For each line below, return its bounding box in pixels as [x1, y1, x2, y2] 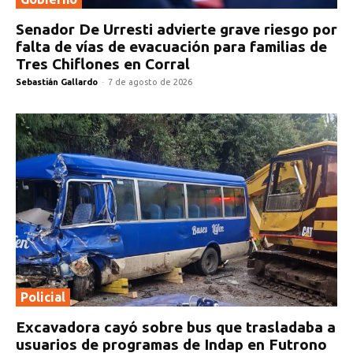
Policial [20, 290, 65, 305]
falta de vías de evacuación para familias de [16, 38, 327, 56]
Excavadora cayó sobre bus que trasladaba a [16, 318, 336, 336]
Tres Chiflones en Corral [16, 55, 190, 73]
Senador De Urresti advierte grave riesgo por [16, 20, 337, 39]
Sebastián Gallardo [16, 77, 98, 87]
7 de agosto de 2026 [108, 77, 192, 87]
